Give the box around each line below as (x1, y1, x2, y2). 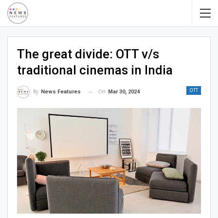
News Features (41, 89, 81, 95)
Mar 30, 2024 (108, 89, 140, 95)
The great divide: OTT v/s (17, 47, 159, 61)
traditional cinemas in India (17, 63, 173, 77)
